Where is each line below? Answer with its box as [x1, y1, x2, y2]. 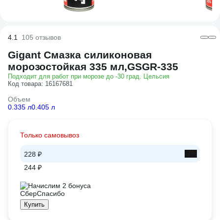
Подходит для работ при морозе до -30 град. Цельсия [8, 73, 169, 80]
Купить [24, 201, 45, 208]
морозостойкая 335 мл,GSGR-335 [8, 61, 178, 72]
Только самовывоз [20, 131, 79, 139]
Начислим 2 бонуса [28, 182, 91, 190]
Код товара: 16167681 [8, 80, 73, 87]
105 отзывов [22, 33, 61, 41]
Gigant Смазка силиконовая [8, 49, 152, 60]
